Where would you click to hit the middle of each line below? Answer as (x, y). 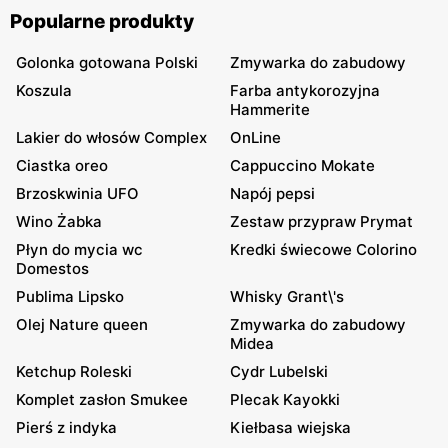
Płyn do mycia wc (79, 249)
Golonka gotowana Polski (107, 62)
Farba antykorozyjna (305, 90)
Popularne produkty (102, 21)
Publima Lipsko (70, 296)
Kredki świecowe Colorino (323, 249)
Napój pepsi (272, 193)
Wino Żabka (59, 221)
